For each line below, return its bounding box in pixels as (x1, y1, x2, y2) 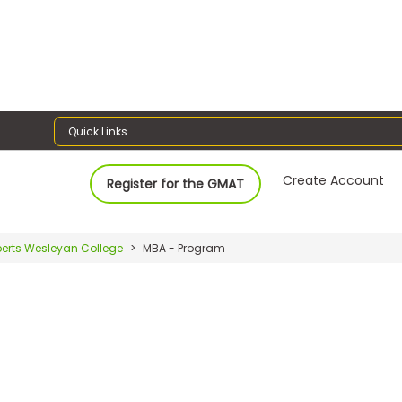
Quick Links (68, 123, 128, 139)
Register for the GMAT (107, 174, 245, 193)
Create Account (283, 170, 385, 189)
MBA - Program (140, 240, 225, 256)
